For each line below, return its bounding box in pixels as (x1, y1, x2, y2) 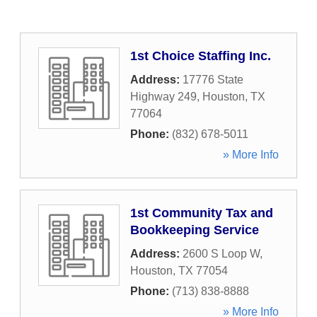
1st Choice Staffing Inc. (130, 49, 271, 63)
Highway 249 (130, 91, 197, 103)
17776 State (183, 74, 243, 86)
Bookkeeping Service (130, 223, 259, 237)
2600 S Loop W (183, 248, 260, 260)
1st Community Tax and (130, 206, 273, 220)
